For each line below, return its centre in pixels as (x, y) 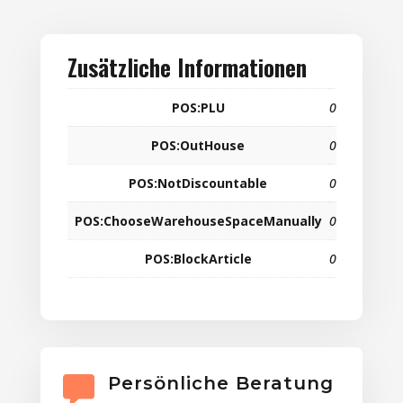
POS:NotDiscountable (198, 184)
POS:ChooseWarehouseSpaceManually (198, 221)
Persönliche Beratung (220, 384)
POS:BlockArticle (198, 259)
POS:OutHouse (198, 146)
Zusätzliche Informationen (187, 67)
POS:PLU (198, 108)
